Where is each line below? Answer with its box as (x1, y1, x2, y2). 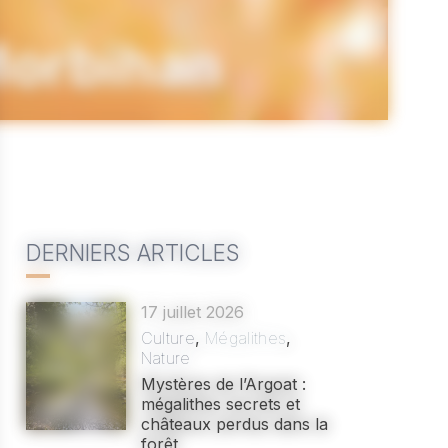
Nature (140, 348, 191, 368)
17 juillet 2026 (140, 302, 244, 322)
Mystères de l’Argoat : (140, 374, 306, 394)
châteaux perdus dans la (140, 414, 328, 434)
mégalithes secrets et (140, 394, 300, 414)
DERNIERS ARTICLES (25, 239, 240, 266)
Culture (140, 328, 195, 348)
